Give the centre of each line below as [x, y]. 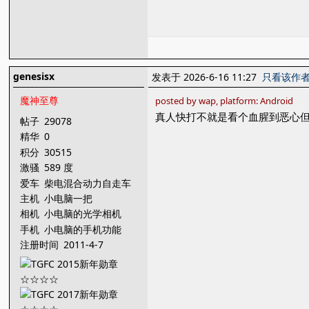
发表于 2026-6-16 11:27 [207, 77]
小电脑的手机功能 [84, 229]
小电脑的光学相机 [84, 214]
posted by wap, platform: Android [225, 101]
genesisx [34, 76]
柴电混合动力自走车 [89, 183]
